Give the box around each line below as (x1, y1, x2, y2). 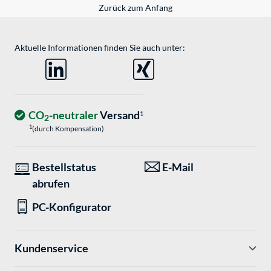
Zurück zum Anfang (99, 2, 172, 13)
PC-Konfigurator (32, 200, 111, 214)
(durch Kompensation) (32, 124, 104, 134)
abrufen (32, 177, 70, 191)
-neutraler (49, 108, 98, 122)
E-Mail (162, 160, 194, 174)
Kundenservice (15, 241, 88, 255)
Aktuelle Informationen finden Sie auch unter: (15, 42, 185, 53)
